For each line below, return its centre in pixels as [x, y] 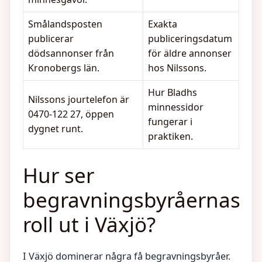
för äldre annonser [190, 53]
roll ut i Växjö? [89, 224]
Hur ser [58, 175]
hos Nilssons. [177, 68]
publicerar [51, 39]
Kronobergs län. [64, 68]
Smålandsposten [65, 24]
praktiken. [170, 136]
